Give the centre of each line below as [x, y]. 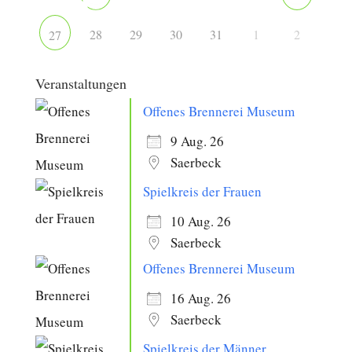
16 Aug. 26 [200, 298]
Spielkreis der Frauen [202, 191]
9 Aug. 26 [197, 141]
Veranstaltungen [81, 83]
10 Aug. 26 [200, 221]
